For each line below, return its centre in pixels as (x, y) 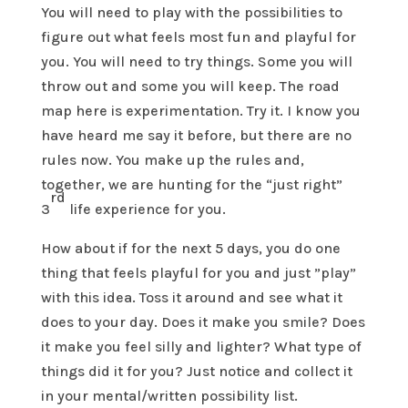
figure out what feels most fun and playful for (198, 37)
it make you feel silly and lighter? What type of (201, 347)
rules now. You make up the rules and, (172, 160)
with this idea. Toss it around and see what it (191, 298)
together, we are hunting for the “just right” (191, 185)
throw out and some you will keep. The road (190, 87)
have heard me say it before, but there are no (196, 136)
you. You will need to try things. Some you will (196, 62)
